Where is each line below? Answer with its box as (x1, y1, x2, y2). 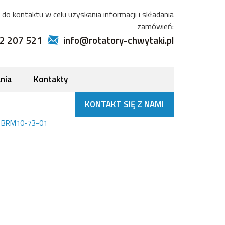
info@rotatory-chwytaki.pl (63, 33, 174, 47)
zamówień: (137, 20, 174, 32)
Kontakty (34, 72, 68, 86)
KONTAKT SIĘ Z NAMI (85, 97, 164, 111)
